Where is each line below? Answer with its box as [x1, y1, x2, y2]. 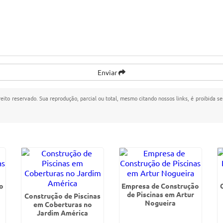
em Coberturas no [33, 200, 92, 209]
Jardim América [37, 208, 89, 217]
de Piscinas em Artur [126, 190, 194, 199]
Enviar [98, 68, 118, 77]
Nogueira [145, 198, 176, 207]
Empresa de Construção [121, 181, 200, 190]
